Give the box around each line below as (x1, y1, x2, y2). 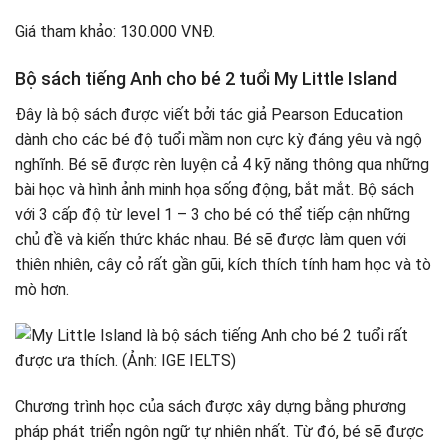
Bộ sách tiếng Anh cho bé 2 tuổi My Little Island (15, 68, 397, 90)
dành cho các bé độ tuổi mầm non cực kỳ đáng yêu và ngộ (15, 130, 422, 150)
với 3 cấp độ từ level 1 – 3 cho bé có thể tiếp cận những (15, 205, 410, 225)
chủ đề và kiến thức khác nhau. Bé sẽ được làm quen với (15, 230, 406, 250)
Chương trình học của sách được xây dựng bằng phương (15, 396, 406, 416)
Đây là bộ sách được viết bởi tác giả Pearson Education (15, 105, 403, 125)
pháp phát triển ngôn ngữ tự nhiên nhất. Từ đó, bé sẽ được (15, 421, 424, 441)
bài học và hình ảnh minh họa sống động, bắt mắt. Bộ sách (15, 180, 414, 200)
